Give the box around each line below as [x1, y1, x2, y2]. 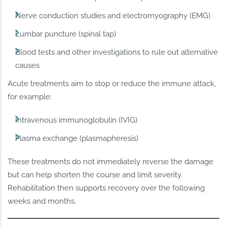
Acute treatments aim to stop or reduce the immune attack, [8, 79, 216, 88]
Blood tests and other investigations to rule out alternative [15, 47, 218, 57]
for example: [8, 92, 52, 101]
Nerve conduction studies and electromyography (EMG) [15, 11, 211, 20]
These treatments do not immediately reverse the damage [8, 157, 214, 166]
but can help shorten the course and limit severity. [8, 170, 183, 179]
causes [15, 60, 40, 70]
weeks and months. [8, 196, 77, 206]
